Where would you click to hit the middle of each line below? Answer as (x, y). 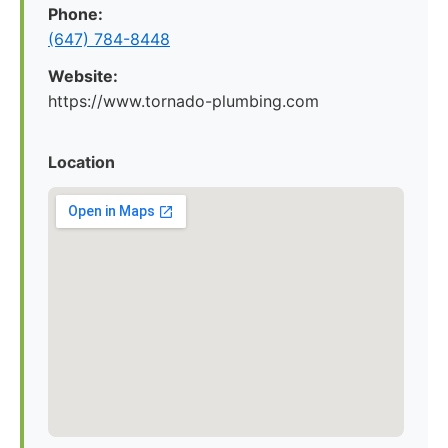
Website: (83, 76)
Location (81, 162)
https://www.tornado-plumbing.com (183, 101)
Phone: (75, 14)
